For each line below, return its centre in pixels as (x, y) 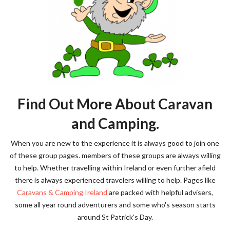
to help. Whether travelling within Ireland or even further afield (115, 168)
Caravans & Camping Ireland (62, 192)
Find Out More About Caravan (115, 104)
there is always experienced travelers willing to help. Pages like (115, 180)
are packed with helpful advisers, (160, 192)
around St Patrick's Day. (115, 217)
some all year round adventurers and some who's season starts (115, 205)
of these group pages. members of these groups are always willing (115, 155)
